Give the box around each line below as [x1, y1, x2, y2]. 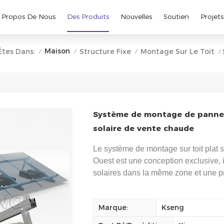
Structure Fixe [79, 46, 131, 56]
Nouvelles [120, 12, 152, 21]
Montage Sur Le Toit [140, 46, 214, 56]
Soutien [163, 12, 189, 21]
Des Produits [66, 12, 109, 21]
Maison [44, 46, 70, 56]
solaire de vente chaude [92, 123, 194, 133]
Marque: [98, 202, 128, 212]
